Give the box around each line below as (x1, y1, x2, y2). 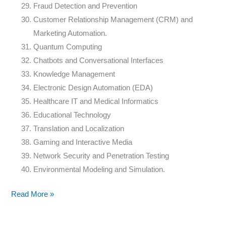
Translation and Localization (33, 125, 125, 133)
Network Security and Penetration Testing (33, 152, 169, 160)
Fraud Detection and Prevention (33, 2, 138, 11)
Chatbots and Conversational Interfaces (33, 56, 164, 65)
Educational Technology (33, 111, 111, 120)
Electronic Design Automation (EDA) (33, 84, 153, 92)
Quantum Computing (33, 43, 102, 51)
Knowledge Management (33, 70, 116, 79)
